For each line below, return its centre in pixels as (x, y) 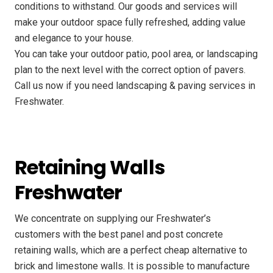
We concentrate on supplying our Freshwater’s (113, 219)
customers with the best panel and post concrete (119, 235)
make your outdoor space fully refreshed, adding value (130, 23)
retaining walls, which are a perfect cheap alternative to (131, 250)
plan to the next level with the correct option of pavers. (130, 70)
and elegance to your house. (74, 38)
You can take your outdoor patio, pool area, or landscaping (136, 54)
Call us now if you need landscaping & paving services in (135, 86)
